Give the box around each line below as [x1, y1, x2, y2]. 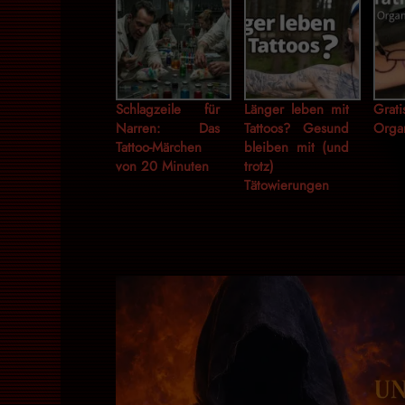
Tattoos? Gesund [244, 118, 349, 139]
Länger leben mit [244, 99, 349, 120]
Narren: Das [115, 118, 221, 139]
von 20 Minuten [115, 156, 209, 177]
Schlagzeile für [115, 99, 221, 120]
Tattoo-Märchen [115, 137, 202, 158]
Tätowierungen [244, 175, 330, 196]
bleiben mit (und [244, 137, 349, 158]
